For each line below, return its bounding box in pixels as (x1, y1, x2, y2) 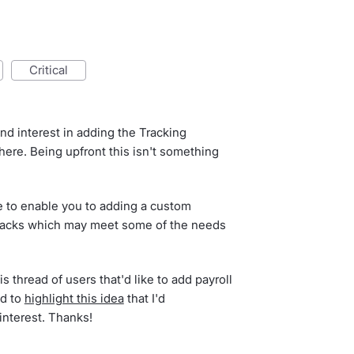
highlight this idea (24, 291, 124, 306)
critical (37, 62, 68, 77)
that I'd (123, 291, 165, 306)
